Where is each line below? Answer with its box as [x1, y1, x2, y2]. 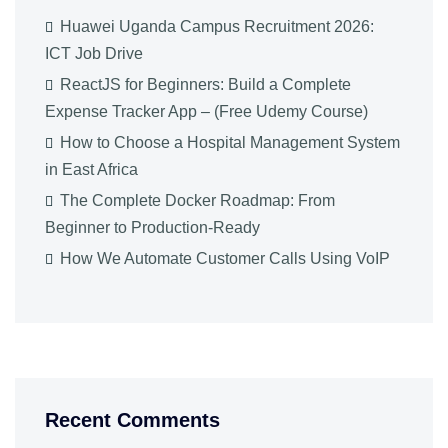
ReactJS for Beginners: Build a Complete [60, 76, 351, 94]
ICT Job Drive [45, 45, 143, 63]
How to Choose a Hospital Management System [60, 134, 400, 152]
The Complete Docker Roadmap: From [60, 192, 335, 210]
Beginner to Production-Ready [45, 219, 260, 237]
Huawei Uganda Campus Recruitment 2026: [60, 18, 374, 36]
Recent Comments [45, 409, 220, 432]
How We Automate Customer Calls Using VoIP [60, 250, 390, 268]
